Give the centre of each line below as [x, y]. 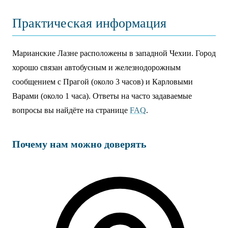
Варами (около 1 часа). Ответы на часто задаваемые [102, 96]
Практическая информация [89, 23]
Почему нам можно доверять [79, 144]
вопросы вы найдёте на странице [71, 110]
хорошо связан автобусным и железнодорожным [96, 67]
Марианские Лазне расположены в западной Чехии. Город [114, 53]
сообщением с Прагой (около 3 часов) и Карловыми [103, 82]
